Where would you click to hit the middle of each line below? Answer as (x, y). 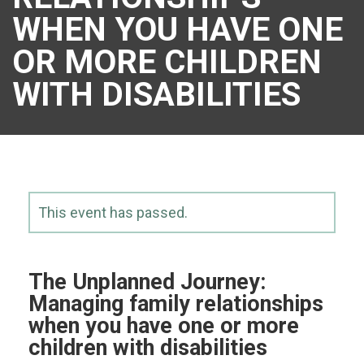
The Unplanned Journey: (147, 282)
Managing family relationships (176, 304)
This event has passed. (113, 213)
